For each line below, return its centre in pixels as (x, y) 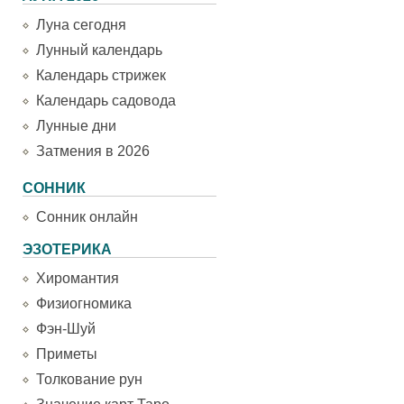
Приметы (67, 354)
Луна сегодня (81, 25)
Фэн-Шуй (66, 329)
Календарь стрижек (101, 75)
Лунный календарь (99, 50)
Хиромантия (78, 278)
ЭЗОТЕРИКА (67, 249)
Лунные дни (76, 126)
